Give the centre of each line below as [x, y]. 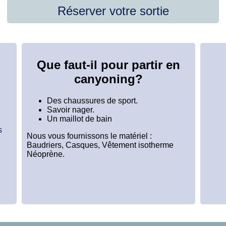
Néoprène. [46, 154]
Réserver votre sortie [113, 11]
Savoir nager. [71, 109]
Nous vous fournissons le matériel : [89, 136]
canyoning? [108, 79]
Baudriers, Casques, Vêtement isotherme [100, 145]
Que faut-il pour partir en [108, 65]
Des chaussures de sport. [92, 100]
